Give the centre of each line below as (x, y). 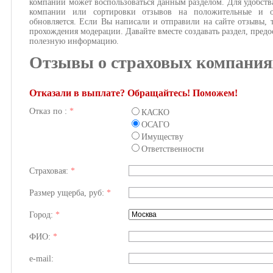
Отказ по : (49, 111)
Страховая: (50, 171)
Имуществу (162, 137)
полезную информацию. (75, 41)
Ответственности (173, 149)
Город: (42, 215)
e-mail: (41, 259)
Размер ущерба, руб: (68, 193)
